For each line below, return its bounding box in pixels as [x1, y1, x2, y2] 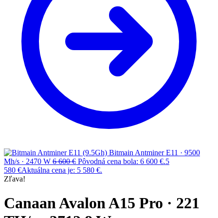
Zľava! [4, 175, 25, 183]
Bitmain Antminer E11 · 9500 [109, 148, 200, 157]
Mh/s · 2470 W [4, 157, 51, 166]
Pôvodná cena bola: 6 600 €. [78, 157, 165, 166]
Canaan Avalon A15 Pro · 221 [4, 194, 200, 212]
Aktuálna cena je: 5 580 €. [21, 166, 102, 175]
